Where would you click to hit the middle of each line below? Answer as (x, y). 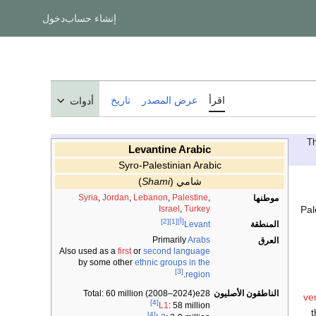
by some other (107, 263)
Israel (169, 209)
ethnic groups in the (172, 263)
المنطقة (265, 225)
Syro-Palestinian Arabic (170, 166)
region (198, 275)
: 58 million (189, 306)
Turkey (197, 209)
